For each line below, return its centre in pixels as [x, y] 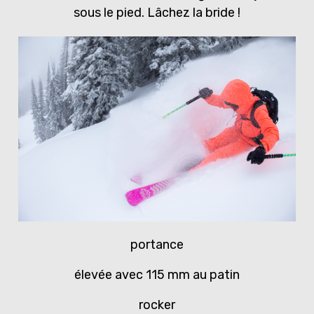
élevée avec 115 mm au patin [157, 275]
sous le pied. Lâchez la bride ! [157, 13]
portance [157, 245]
